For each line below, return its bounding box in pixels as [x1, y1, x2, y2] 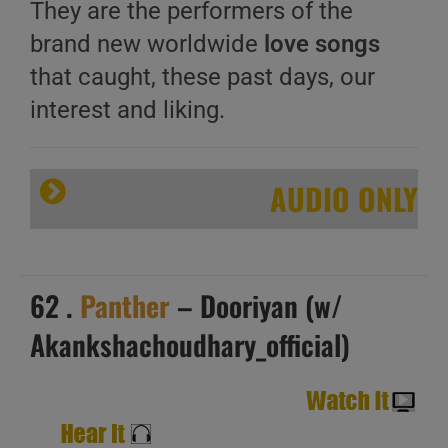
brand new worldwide [30, 30, 264, 58]
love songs [264, 30, 380, 58]
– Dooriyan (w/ [170, 285, 343, 326]
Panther [80, 285, 170, 326]
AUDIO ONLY [270, 176, 418, 221]
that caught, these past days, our [30, 63, 375, 91]
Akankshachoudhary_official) [30, 324, 350, 365]
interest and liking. [30, 96, 225, 124]
